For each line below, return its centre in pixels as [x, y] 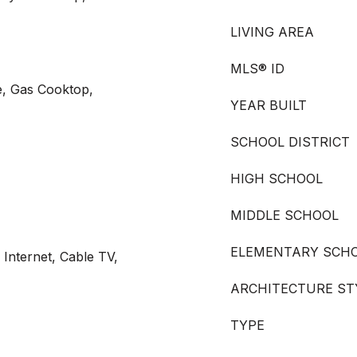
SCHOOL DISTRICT [290, 142]
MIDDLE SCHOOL [284, 215]
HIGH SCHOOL [277, 178]
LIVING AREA [272, 32]
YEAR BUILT [269, 105]
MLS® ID [257, 69]
